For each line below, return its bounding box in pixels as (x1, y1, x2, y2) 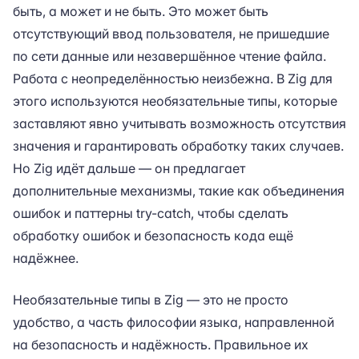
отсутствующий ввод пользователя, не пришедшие (13, 26, 329, 42)
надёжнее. (13, 250, 79, 266)
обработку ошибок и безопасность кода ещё (13, 228, 293, 244)
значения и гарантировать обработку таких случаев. (13, 138, 344, 154)
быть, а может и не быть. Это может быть (13, 3, 268, 19)
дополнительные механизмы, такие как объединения (13, 183, 345, 199)
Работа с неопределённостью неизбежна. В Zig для (13, 71, 333, 87)
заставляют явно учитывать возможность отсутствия (13, 115, 346, 131)
